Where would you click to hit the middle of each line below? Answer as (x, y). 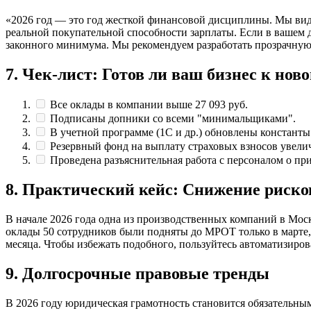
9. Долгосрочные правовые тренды (137, 274)
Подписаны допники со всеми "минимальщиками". (173, 119)
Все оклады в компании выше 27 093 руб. (149, 105)
